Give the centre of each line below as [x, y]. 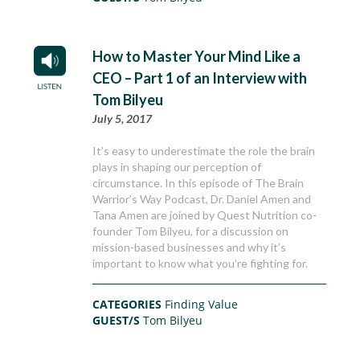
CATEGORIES [129, 305]
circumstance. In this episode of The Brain [198, 183]
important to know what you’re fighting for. [200, 264]
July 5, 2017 [123, 119]
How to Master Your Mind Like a [197, 57]
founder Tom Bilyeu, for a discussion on [191, 231]
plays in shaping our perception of [177, 167]
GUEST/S [118, 321]
